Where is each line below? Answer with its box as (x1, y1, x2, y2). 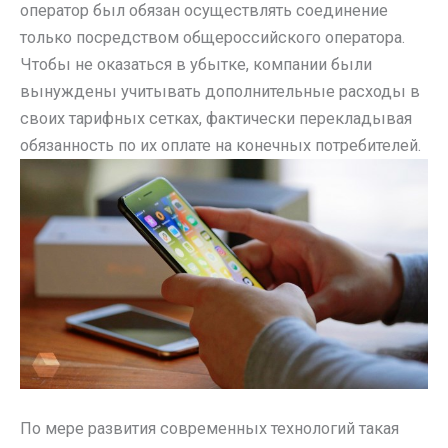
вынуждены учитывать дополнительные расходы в (20, 82, 420, 102)
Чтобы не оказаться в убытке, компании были (20, 55, 372, 75)
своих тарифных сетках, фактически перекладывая (20, 109, 412, 129)
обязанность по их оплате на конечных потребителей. (20, 136, 421, 156)
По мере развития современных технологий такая (20, 419, 399, 439)
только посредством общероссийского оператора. (20, 28, 405, 48)
